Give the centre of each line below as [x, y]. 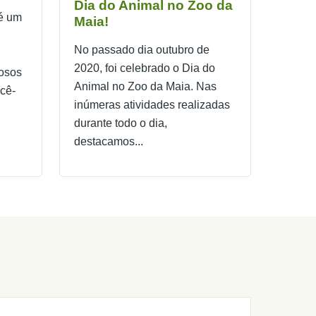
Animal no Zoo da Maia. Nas [145, 87]
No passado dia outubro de [142, 50]
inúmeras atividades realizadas [152, 105]
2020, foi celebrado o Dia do [145, 68]
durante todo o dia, [121, 123]
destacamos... [109, 142]
